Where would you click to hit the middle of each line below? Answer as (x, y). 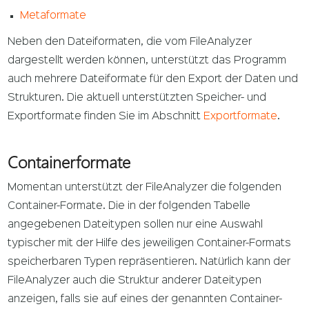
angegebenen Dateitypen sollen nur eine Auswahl (136, 225)
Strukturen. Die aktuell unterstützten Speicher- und (137, 98)
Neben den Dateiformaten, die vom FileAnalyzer (130, 42)
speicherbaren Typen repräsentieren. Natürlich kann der (149, 262)
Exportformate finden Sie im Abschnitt (106, 117)
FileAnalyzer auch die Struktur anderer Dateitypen (135, 281)
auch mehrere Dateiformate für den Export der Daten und (153, 80)
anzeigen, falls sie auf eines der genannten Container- (145, 300)
